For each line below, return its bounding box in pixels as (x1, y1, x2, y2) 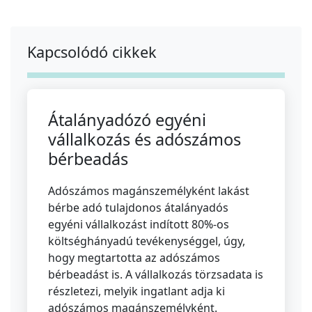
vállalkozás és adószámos (48, 128, 241, 151)
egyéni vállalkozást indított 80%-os (48, 217, 229, 233)
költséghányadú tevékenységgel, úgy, (48, 233, 245, 249)
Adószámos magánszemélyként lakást (48, 183, 249, 199)
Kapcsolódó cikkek (27, 42, 157, 63)
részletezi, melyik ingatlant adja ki (48, 283, 225, 299)
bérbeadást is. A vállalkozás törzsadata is (48, 267, 263, 283)
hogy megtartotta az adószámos (48, 250, 220, 266)
